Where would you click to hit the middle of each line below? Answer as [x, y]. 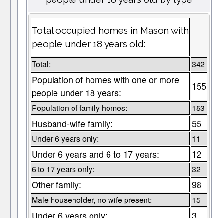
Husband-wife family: [72, 123]
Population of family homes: [79, 108]
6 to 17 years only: [63, 169]
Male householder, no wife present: [91, 200]
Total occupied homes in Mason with [110, 30]
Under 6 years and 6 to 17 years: [95, 154]
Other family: [56, 185]
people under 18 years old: [88, 44]
